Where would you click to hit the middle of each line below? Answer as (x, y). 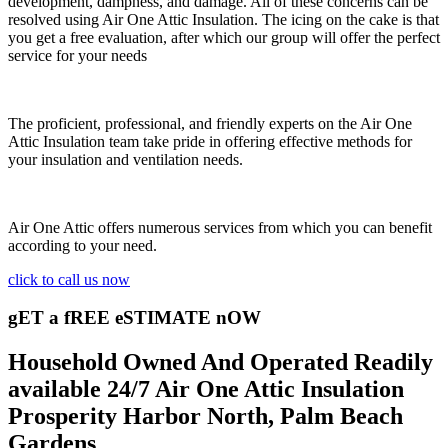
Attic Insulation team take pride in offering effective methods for (210, 141)
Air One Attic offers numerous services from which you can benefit (220, 227)
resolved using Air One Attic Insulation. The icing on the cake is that (223, 19)
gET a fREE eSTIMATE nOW (134, 318)
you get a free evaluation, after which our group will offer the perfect (224, 37)
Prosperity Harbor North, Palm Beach (205, 416)
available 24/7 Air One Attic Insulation (206, 389)
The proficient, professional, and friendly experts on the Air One (210, 123)
